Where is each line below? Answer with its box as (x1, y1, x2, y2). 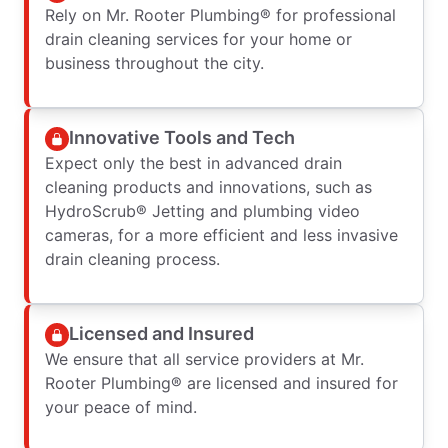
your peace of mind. (45, 396, 197, 417)
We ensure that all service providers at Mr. (45, 348, 364, 369)
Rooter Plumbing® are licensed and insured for (45, 372, 398, 393)
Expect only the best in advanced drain (45, 152, 342, 173)
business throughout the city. (45, 52, 264, 73)
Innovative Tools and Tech (69, 127, 295, 149)
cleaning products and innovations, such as (45, 176, 372, 197)
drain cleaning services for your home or (45, 28, 352, 49)
